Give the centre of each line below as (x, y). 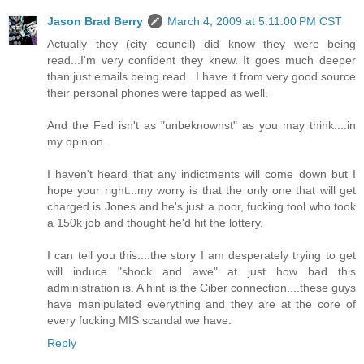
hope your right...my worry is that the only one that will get (201, 191)
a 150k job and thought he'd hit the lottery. (155, 223)
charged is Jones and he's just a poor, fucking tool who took (201, 207)
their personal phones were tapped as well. (158, 93)
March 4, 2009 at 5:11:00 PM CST (255, 22)
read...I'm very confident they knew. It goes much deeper (201, 61)
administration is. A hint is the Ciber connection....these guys (201, 288)
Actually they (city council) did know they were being (201, 44)
